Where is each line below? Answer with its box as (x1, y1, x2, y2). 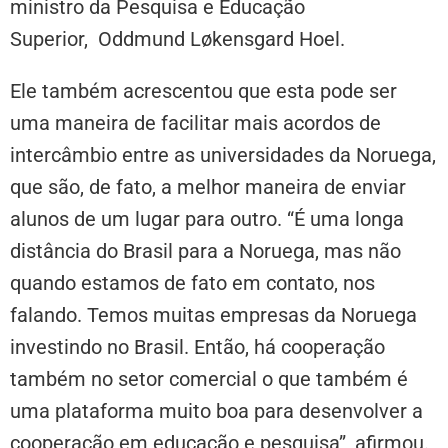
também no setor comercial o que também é (10, 366, 408, 391)
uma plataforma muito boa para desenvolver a (10, 398, 423, 423)
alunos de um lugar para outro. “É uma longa (10, 206, 404, 231)
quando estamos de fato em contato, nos (10, 270, 375, 295)
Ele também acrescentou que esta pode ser (10, 78, 397, 103)
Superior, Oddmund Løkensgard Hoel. (10, 26, 350, 51)
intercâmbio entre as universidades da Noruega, (10, 142, 436, 167)
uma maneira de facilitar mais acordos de (10, 110, 381, 135)
